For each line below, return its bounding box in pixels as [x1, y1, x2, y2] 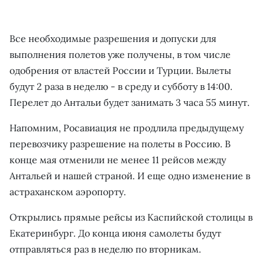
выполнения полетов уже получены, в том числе [9, 49, 231, 60]
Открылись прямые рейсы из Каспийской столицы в [9, 211, 253, 223]
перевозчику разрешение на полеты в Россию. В [9, 138, 231, 150]
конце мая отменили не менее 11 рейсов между [9, 154, 226, 166]
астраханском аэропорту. [9, 186, 126, 198]
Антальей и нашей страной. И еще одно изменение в [9, 170, 250, 182]
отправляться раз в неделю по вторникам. [9, 243, 201, 255]
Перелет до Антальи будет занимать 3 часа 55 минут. [9, 96, 250, 108]
